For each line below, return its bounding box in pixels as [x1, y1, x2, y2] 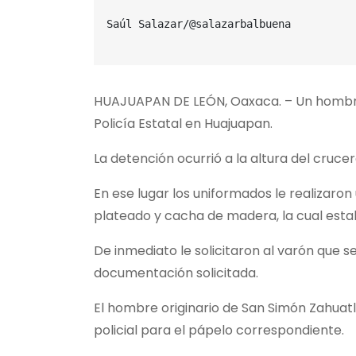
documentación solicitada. [94, 264, 258, 282]
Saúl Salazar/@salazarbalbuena [106, 17, 291, 30]
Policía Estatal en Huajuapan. [94, 114, 273, 133]
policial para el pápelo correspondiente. [94, 321, 344, 339]
